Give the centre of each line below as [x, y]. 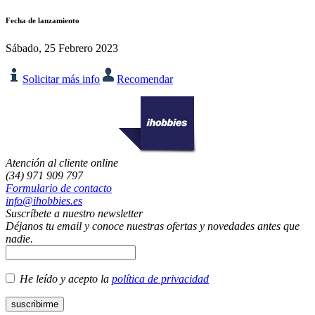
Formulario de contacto [59, 188]
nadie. [19, 238]
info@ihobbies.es [44, 200]
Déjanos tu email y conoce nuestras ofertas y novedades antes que [153, 226]
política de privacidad [160, 278]
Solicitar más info [61, 79]
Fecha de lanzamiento [43, 20]
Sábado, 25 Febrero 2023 [62, 48]
